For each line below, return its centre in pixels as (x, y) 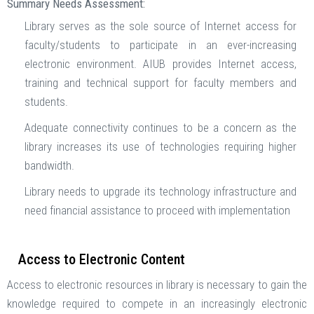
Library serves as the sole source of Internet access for (161, 26)
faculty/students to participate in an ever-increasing (161, 45)
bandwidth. (49, 166)
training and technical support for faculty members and (161, 83)
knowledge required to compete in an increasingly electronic (157, 304)
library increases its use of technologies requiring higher (161, 147)
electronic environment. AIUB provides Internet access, (161, 64)
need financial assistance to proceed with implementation (157, 211)
